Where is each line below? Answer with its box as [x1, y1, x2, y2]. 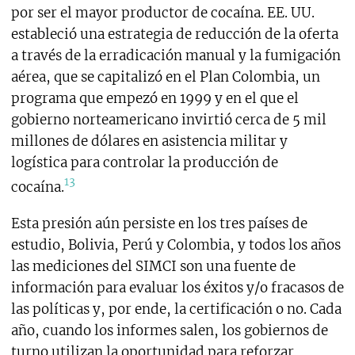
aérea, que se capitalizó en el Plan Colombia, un [10, 67, 320, 86]
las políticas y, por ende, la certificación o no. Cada [10, 300, 342, 319]
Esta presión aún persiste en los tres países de [10, 215, 307, 233]
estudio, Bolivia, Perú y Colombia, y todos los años [10, 236, 341, 254]
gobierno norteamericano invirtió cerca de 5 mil [10, 110, 326, 128]
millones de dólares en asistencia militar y [10, 132, 288, 150]
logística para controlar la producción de [10, 153, 278, 171]
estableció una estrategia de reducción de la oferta [10, 25, 338, 43]
